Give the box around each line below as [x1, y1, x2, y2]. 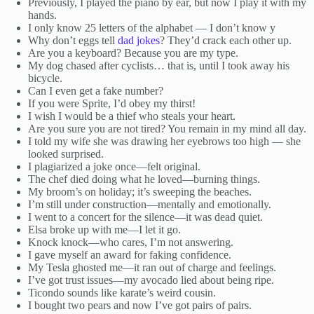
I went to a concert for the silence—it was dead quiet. [28, 210, 263, 223]
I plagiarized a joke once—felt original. [28, 160, 200, 172]
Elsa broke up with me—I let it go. [28, 223, 181, 235]
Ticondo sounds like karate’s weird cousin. [28, 286, 216, 299]
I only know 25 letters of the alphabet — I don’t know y [28, 21, 275, 34]
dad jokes [118, 34, 160, 46]
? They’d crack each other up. [160, 34, 292, 46]
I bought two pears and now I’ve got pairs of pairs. [28, 299, 252, 311]
